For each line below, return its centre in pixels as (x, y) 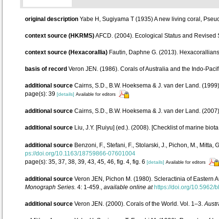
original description (52, 19)
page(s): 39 (41, 94)
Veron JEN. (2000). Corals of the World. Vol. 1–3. (139, 204)
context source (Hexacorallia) (66, 52)
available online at (128, 187)
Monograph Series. (50, 187)
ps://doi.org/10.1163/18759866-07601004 (80, 153)
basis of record (46, 69)
